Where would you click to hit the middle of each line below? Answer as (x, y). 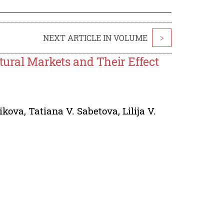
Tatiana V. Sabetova (73, 110)
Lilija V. (139, 110)
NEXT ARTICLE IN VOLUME (95, 37)
